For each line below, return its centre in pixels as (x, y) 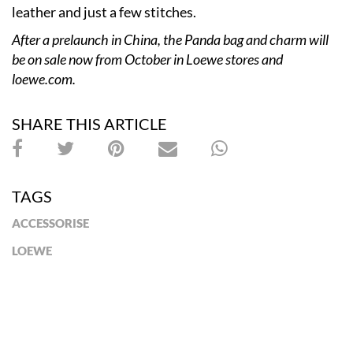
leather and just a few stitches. (104, 11)
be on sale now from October (93, 59)
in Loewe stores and (228, 59)
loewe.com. (44, 78)
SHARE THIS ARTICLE (89, 123)
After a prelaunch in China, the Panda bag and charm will (170, 39)
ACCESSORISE (50, 223)
